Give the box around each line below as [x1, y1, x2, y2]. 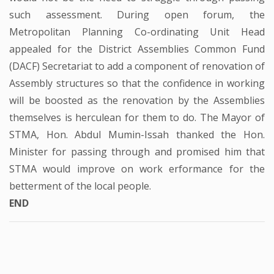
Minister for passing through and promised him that [9, 144, 265, 158]
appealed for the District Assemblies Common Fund [9, 42, 265, 56]
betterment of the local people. [9, 179, 151, 193]
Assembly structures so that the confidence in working [9, 76, 265, 90]
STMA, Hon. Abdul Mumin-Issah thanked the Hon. [9, 127, 265, 141]
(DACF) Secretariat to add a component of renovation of [9, 59, 265, 73]
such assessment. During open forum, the [9, 7, 265, 21]
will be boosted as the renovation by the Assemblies [9, 93, 265, 107]
